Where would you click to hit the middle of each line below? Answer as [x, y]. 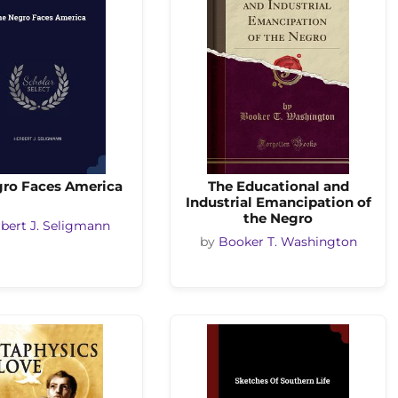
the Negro [278, 218]
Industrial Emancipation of [278, 202]
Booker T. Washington [287, 242]
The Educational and [278, 186]
